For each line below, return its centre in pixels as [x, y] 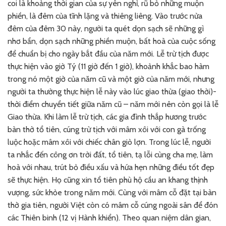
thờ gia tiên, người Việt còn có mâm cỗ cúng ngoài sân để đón [113, 205]
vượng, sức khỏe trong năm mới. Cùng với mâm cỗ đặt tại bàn [112, 192]
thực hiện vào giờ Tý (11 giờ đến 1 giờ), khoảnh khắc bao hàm [108, 66]
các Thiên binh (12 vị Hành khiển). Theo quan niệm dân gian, [109, 217]
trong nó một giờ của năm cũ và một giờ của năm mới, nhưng [111, 79]
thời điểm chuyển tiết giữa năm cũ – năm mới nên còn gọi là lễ [113, 104]
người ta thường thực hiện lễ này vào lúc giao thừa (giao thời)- [112, 91]
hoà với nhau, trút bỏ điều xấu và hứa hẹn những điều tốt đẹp [111, 167]
